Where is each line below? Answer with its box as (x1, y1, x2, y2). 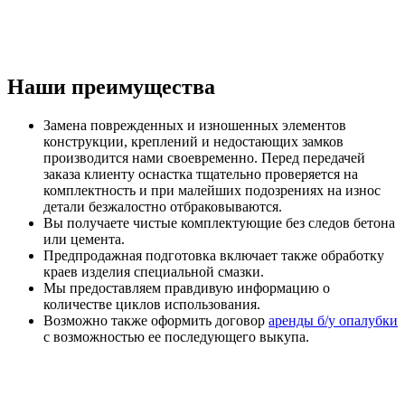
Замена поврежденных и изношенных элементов (43, 117, 346, 133)
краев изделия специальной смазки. (43, 263, 264, 279)
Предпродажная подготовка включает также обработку (43, 247, 384, 263)
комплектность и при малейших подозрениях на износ (43, 182, 381, 198)
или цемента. (43, 231, 125, 247)
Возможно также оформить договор (43, 312, 268, 328)
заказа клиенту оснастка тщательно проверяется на (43, 165, 358, 182)
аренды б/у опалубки (268, 312, 398, 328)
